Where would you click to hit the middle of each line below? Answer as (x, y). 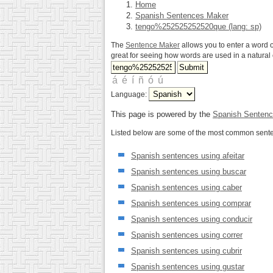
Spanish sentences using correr (187, 235)
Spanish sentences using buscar (189, 171)
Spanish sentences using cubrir (186, 250)
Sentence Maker (153, 45)
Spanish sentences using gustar (188, 266)
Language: (130, 94)
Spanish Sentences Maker (182, 16)
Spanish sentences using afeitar (188, 155)
